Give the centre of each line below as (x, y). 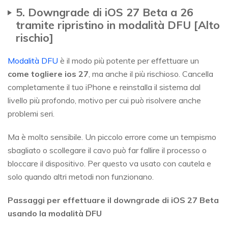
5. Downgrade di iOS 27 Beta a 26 (105, 12)
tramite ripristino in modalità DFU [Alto (118, 24)
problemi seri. (31, 113)
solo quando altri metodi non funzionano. (81, 176)
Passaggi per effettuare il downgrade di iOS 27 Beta (113, 200)
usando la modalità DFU (55, 213)
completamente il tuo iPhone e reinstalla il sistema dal (104, 87)
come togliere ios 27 (48, 74)
